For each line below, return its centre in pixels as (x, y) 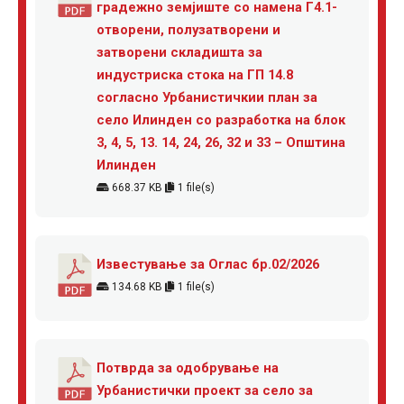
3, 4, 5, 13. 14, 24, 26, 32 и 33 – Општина (221, 142)
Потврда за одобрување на (188, 367)
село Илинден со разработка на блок (221, 119)
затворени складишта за (179, 52)
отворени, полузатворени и (188, 29)
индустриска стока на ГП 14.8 (195, 74)
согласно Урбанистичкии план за (207, 97)
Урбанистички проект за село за (205, 390)
